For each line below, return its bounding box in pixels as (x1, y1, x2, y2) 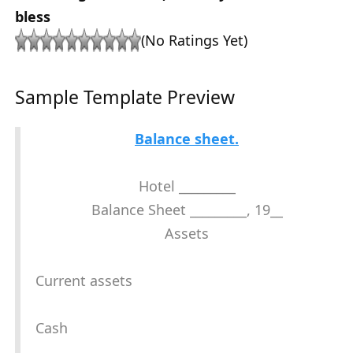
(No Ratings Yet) (141, 31, 247, 50)
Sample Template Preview (15, 84, 235, 110)
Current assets (35, 271, 132, 291)
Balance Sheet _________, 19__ (91, 200, 283, 220)
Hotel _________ (138, 176, 236, 196)
